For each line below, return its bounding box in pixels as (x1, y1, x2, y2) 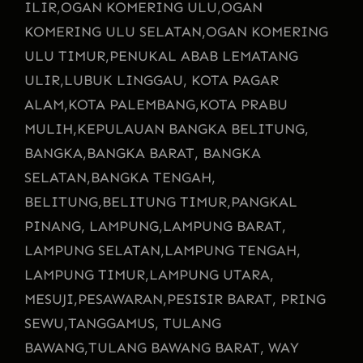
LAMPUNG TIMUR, (24, 265, 149, 284)
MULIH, (24, 119, 77, 138)
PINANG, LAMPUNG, (24, 216, 163, 235)
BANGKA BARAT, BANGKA (87, 143, 261, 162)
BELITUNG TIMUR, (102, 192, 231, 211)
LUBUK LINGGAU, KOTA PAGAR (64, 70, 279, 89)
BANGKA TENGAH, (91, 168, 216, 186)
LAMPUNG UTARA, (149, 265, 274, 284)
